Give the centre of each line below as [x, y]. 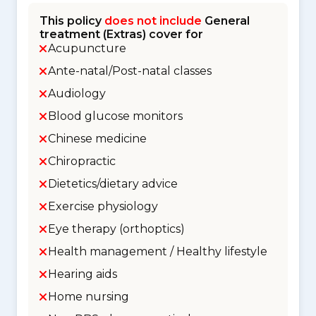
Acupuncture [87, 48]
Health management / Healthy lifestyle [158, 251]
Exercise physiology [103, 206]
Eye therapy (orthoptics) [116, 229]
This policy [72, 21]
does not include [153, 21]
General [226, 21]
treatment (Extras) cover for [121, 34]
